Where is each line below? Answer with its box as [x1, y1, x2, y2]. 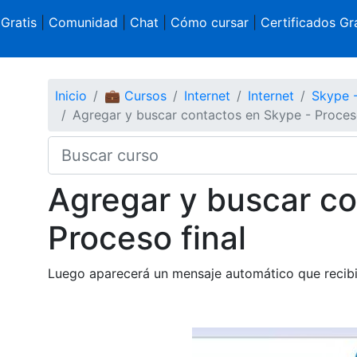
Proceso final [47, 218, 246, 257]
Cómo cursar [170, 14, 249, 30]
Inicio [54, 87, 87, 104]
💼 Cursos [104, 87, 167, 104]
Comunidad [48, 14, 118, 30]
